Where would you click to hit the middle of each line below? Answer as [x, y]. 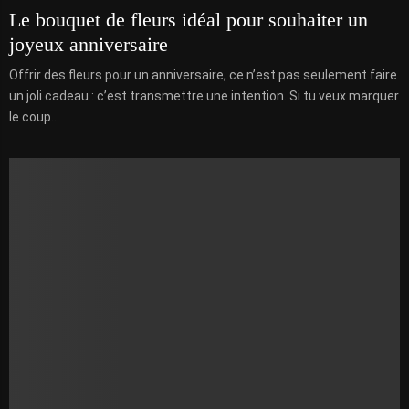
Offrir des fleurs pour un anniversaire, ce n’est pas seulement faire [203, 75]
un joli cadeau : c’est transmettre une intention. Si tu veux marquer [204, 96]
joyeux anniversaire [89, 45]
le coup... [34, 117]
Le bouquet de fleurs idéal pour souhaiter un [189, 20]
